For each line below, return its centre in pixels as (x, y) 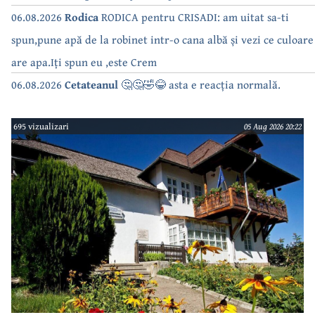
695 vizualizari (41, 126)
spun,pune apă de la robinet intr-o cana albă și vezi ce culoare (162, 39)
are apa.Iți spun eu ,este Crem (84, 62)
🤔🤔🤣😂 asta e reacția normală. (200, 84)
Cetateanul (91, 84)
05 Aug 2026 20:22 (272, 126)
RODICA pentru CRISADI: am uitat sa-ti (194, 17)
